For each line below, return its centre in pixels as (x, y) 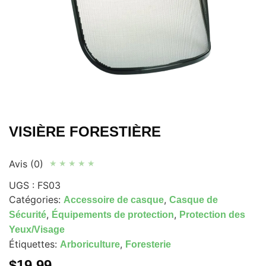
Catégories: (36, 199)
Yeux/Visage (37, 229)
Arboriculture (90, 244)
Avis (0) (26, 164)
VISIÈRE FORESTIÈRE (85, 131)
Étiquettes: (34, 244)
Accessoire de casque (114, 199)
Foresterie (148, 244)
